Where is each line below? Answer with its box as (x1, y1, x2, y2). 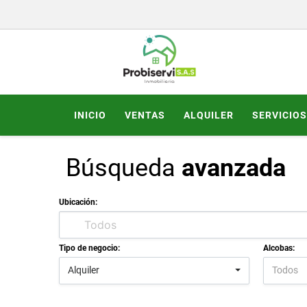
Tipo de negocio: (59, 243, 120, 253)
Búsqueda (66, 153, 182, 182)
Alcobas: (263, 243, 295, 253)
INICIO (74, 109, 106, 121)
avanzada (182, 153, 286, 182)
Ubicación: (59, 197, 97, 207)
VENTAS (125, 109, 165, 121)
